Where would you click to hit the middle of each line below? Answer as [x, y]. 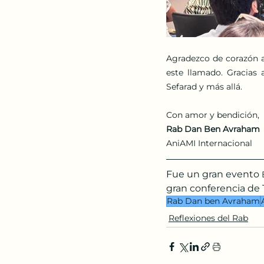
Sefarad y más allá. [204, 86]
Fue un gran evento [213, 174]
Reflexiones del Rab [208, 218]
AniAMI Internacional [209, 143]
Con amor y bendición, [213, 115]
